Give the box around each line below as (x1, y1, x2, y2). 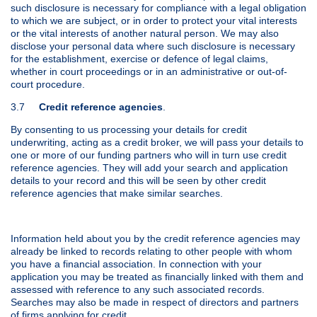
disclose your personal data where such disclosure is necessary (11, 40, 295, 52)
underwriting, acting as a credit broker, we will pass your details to (11, 136, 304, 148)
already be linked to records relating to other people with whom (11, 245, 292, 257)
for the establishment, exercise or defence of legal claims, (11, 52, 268, 64)
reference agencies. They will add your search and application (11, 161, 288, 173)
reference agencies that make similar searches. (11, 187, 223, 199)
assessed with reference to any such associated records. (11, 283, 265, 295)
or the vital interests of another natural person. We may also (11, 27, 279, 39)
